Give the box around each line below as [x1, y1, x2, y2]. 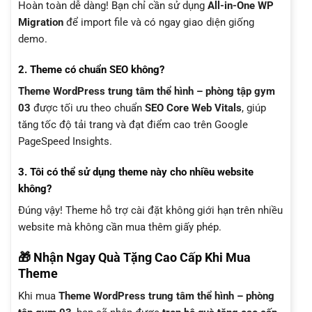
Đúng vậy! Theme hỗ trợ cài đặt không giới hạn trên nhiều [18, 204, 283, 217]
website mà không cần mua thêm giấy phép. [18, 221, 221, 234]
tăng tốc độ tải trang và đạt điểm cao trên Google [18, 118, 248, 132]
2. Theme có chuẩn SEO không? [18, 63, 164, 76]
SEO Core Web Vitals [145, 102, 242, 115]
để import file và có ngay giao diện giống [63, 16, 254, 29]
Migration [18, 16, 63, 29]
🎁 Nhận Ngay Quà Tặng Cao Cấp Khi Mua [18, 249, 251, 265]
